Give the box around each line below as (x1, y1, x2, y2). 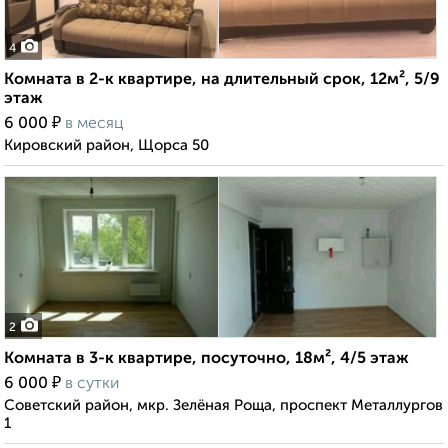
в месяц (65, 116, 124, 133)
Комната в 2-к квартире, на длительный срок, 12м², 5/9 (4, 72, 440, 89)
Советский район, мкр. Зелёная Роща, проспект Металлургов (4, 398, 443, 414)
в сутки (65, 376, 119, 393)
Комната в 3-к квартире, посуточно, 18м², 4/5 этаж (4, 351, 409, 368)
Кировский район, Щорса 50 (4, 138, 209, 154)
